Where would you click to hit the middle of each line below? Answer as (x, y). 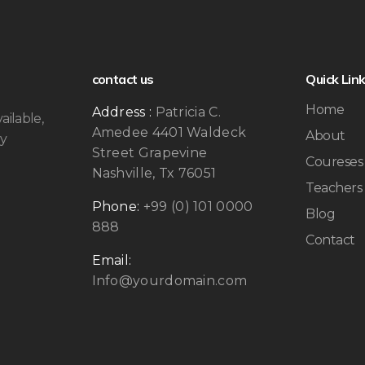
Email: (112, 260)
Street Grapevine (150, 153)
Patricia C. (186, 112)
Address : (122, 112)
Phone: (116, 207)
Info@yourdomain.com (169, 281)
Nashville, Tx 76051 (154, 173)
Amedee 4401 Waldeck (169, 132)
